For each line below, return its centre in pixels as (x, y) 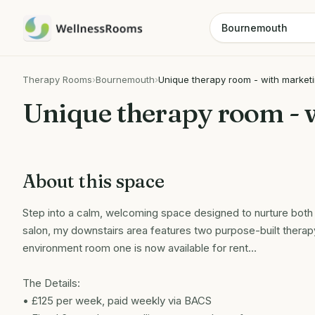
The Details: (51, 283)
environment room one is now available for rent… (140, 248)
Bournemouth (125, 79)
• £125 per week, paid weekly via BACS (117, 301)
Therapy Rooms (57, 79)
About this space (94, 181)
